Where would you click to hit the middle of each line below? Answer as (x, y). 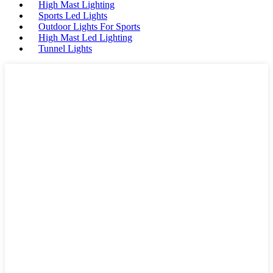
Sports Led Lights (73, 16)
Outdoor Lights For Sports (89, 27)
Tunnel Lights (65, 48)
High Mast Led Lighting (85, 37)
